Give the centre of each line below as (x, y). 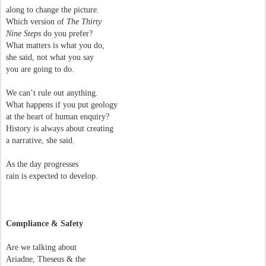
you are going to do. (40, 69)
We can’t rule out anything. (52, 93)
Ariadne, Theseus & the (46, 259)
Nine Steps (25, 34)
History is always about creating (60, 129)
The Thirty (84, 22)
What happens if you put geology (62, 105)
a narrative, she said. (40, 140)
